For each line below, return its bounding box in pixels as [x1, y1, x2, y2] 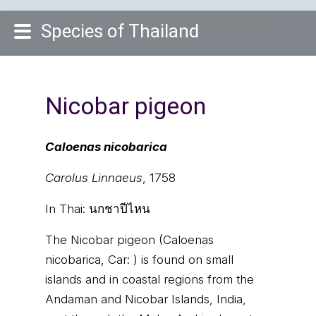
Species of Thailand [41, 20, 199, 42]
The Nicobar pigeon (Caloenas [45, 233, 214, 247]
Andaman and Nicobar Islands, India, [45, 292, 246, 306]
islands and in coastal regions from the [45, 272, 254, 286]
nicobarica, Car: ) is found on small [45, 253, 233, 267]
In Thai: [45, 202, 89, 216]
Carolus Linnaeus [45, 171, 142, 185]
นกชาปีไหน [89, 202, 150, 216]
